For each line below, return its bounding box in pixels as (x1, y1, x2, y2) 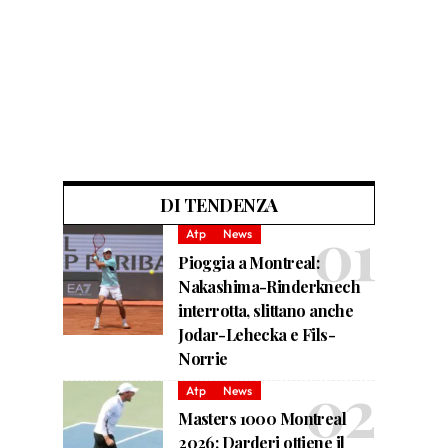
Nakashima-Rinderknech (178, 275, 361, 297)
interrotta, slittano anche (178, 299, 354, 321)
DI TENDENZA (160, 192, 278, 217)
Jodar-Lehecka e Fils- (178, 323, 336, 345)
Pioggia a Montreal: (178, 251, 320, 273)
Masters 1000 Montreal (178, 408, 347, 430)
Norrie (178, 347, 228, 369)
